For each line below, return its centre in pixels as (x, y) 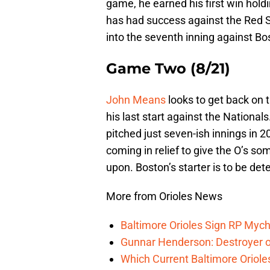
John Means (136, 100)
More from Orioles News (164, 196)
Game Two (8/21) (168, 69)
